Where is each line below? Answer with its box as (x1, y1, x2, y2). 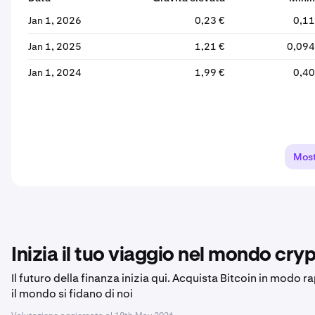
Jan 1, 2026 (28, 14, 82, 27)
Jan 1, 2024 (28, 66, 82, 79)
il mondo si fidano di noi (11, 286, 133, 301)
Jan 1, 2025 (28, 40, 82, 53)
